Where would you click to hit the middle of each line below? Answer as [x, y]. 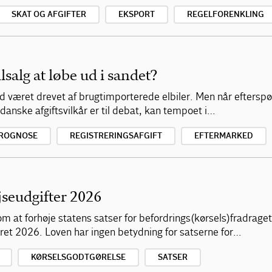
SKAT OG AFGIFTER [49, 15]
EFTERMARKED [224, 136]
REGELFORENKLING [226, 15]
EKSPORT [137, 15]
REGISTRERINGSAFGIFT [116, 136]
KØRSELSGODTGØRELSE [78, 257]
